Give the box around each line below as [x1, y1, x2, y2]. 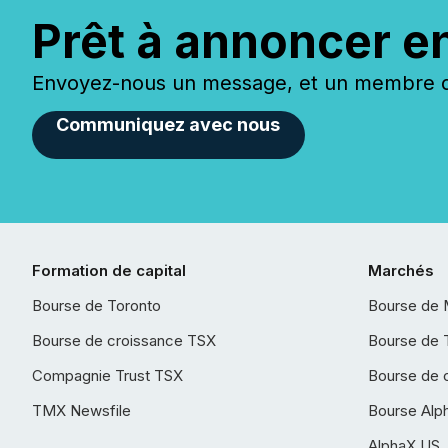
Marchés [368, 261, 434, 280]
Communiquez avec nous [56, 114, 281, 135]
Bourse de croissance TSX [32, 331, 216, 350]
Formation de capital [32, 261, 186, 280]
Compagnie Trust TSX [32, 366, 183, 385]
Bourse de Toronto [32, 296, 161, 315]
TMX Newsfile [32, 401, 131, 420]
